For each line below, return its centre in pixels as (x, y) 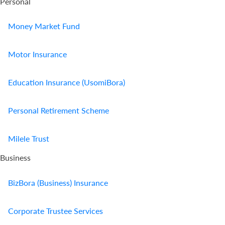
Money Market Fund (44, 26)
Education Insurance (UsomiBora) (67, 82)
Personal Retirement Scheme (59, 110)
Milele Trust (29, 139)
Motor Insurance (37, 54)
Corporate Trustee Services (55, 210)
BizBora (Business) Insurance (58, 182)
